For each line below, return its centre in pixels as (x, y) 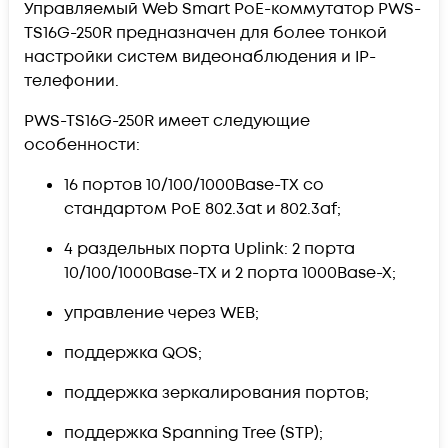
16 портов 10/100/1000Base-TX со (194, 184)
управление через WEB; (161, 312)
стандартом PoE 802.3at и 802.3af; (202, 208)
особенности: (82, 144)
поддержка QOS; (133, 352)
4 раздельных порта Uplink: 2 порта (209, 248)
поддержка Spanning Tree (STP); (193, 432)
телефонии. (71, 80)
